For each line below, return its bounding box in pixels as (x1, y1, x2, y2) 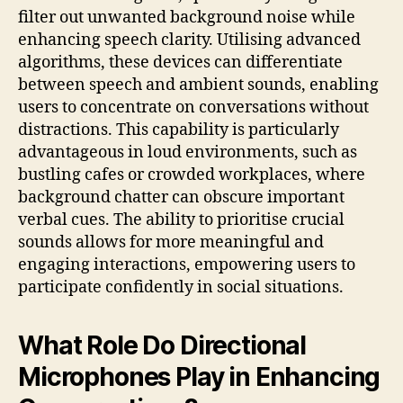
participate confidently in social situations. (18, 277, 344, 299)
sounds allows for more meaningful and (18, 232, 324, 254)
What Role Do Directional (18, 330, 307, 362)
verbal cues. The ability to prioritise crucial (18, 210, 345, 231)
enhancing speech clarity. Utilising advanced (18, 30, 361, 51)
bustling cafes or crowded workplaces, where (18, 165, 365, 186)
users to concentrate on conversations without (18, 97, 369, 119)
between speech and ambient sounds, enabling (18, 75, 379, 96)
